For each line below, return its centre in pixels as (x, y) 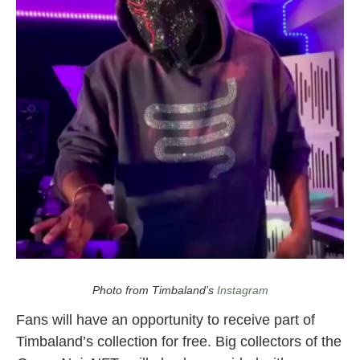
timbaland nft (53, 267)
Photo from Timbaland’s (154, 291)
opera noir (149, 267)
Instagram (242, 291)
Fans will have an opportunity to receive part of (166, 320)
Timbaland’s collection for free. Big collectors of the (179, 342)
